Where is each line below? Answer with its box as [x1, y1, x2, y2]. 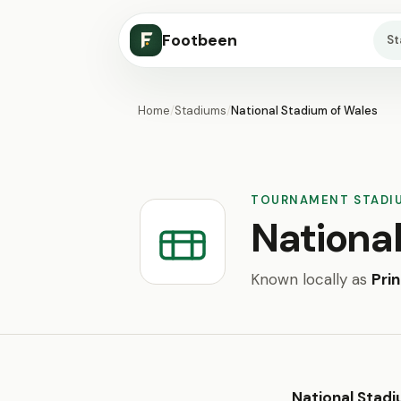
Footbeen [162, 30, 237, 51]
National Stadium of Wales [231, 103, 378, 118]
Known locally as [251, 269, 371, 289]
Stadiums [175, 103, 226, 118]
